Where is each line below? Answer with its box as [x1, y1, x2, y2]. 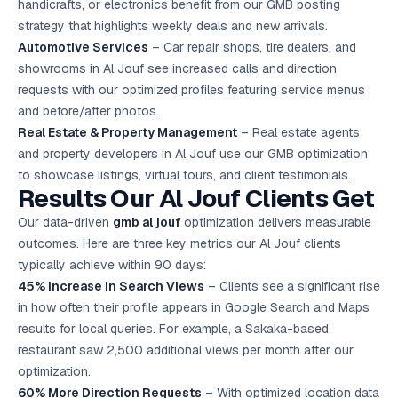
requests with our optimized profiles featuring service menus [18, 82, 365, 98]
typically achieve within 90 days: [18, 257, 206, 273]
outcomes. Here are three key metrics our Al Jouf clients [18, 235, 341, 251]
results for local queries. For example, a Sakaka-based [18, 321, 329, 337]
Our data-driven [18, 214, 113, 230]
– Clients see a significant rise [204, 278, 380, 294]
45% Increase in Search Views [18, 278, 204, 294]
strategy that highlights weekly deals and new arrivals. [18, 18, 328, 34]
